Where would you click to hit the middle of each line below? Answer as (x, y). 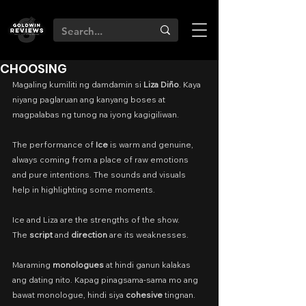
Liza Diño (161, 84)
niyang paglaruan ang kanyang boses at (90, 99)
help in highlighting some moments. (84, 190)
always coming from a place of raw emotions (101, 159)
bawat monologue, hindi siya (69, 295)
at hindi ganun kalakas (148, 265)
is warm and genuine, (152, 144)
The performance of (54, 144)
